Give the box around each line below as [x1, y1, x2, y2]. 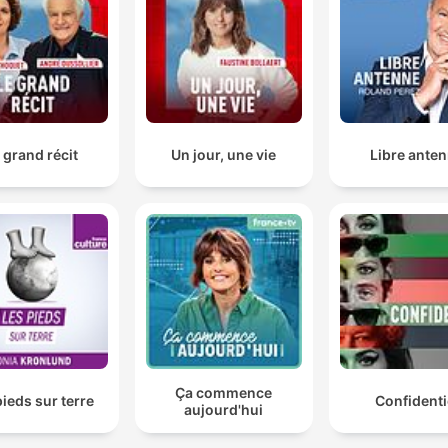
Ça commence [175, 383, 273, 401]
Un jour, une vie [171, 145, 277, 163]
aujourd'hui [184, 400, 264, 418]
